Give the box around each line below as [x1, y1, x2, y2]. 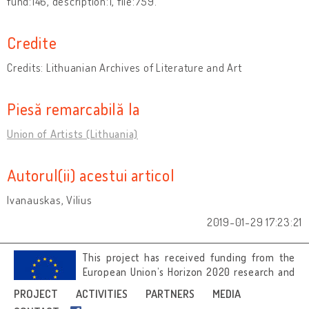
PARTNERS [146, 287, 195, 301]
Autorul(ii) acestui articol [7, 164, 175, 185]
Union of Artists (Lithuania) [7, 126, 138, 141]
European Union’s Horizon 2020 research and [83, 266, 295, 279]
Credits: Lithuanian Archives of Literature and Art [7, 60, 242, 74]
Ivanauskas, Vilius [7, 192, 92, 207]
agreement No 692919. [83, 295, 189, 308]
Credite [7, 32, 57, 52]
